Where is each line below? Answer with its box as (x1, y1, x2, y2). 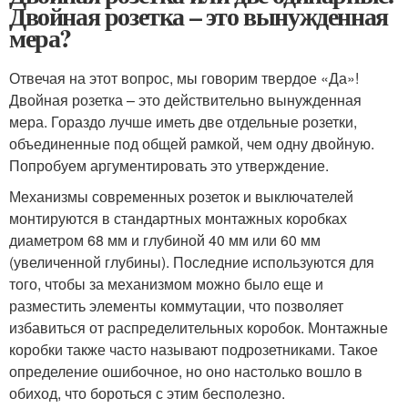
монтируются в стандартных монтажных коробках (9, 208, 347, 229)
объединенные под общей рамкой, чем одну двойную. (9, 133, 374, 155)
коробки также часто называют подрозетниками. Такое (9, 339, 378, 361)
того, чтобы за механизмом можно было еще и (9, 273, 323, 295)
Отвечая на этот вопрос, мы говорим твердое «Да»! (9, 67, 359, 89)
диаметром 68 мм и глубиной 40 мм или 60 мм (9, 229, 321, 251)
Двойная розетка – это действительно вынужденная (9, 89, 362, 111)
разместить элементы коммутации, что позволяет (9, 295, 343, 317)
